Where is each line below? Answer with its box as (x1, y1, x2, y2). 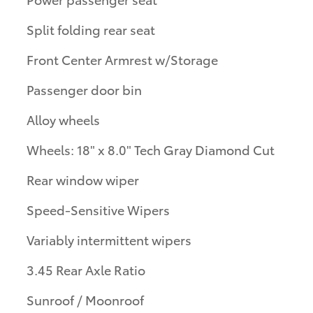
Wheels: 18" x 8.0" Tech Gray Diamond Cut (27, 140, 275, 158)
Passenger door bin (27, 80, 142, 98)
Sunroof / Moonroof (27, 290, 144, 308)
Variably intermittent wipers (27, 230, 191, 248)
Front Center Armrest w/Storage (27, 50, 218, 68)
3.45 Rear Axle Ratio (27, 260, 145, 278)
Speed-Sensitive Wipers (27, 200, 170, 218)
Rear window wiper (27, 170, 139, 188)
